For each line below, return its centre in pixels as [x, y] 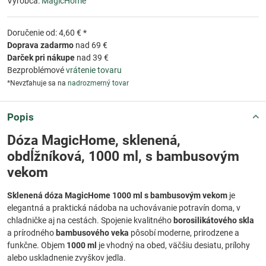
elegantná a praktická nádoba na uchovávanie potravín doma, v [124, 208]
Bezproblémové [37, 70]
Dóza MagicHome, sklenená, [94, 140]
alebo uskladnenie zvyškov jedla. [66, 257]
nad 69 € [91, 45]
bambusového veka [92, 232]
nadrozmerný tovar [98, 83]
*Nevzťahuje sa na [37, 83]
